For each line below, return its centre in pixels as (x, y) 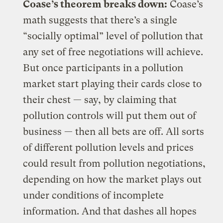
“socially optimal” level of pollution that (113, 36)
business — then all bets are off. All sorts (114, 131)
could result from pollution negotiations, (114, 163)
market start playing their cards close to (112, 84)
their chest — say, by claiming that (100, 100)
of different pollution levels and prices (109, 147)
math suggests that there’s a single (100, 20)
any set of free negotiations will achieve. (113, 52)
